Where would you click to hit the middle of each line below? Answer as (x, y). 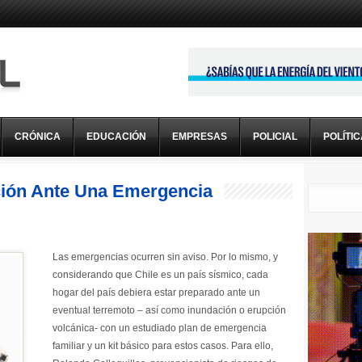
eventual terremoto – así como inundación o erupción (169, 310)
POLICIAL (275, 137)
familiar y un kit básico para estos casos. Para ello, (163, 346)
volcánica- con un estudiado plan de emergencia (160, 328)
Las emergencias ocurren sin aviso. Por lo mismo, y (165, 257)
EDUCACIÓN (116, 137)
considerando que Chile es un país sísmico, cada (160, 275)
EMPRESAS (200, 137)
